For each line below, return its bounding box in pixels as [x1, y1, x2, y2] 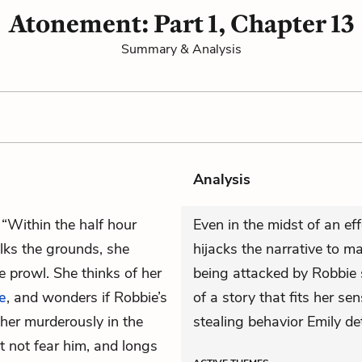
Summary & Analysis [120, 40, 242, 58]
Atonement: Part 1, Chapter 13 [8, 9, 354, 39]
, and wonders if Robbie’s [6, 288, 167, 307]
